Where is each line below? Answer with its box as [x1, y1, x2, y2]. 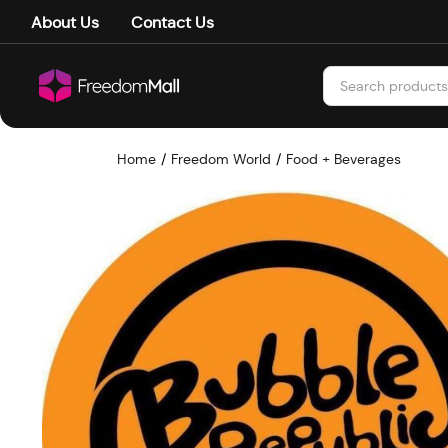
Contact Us [131, 13, 214, 32]
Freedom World [171, 150, 271, 168]
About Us [31, 13, 99, 32]
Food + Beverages [286, 150, 401, 168]
